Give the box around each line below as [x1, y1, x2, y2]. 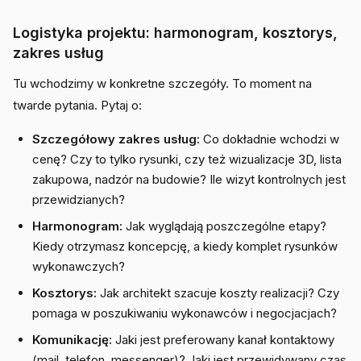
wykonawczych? [32, 259, 125, 274]
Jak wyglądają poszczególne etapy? [122, 218, 326, 234]
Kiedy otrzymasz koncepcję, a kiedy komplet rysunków [32, 239, 338, 254]
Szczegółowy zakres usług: [32, 131, 200, 147]
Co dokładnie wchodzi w [200, 131, 339, 147]
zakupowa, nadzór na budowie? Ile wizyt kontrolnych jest [32, 172, 346, 187]
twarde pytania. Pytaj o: [13, 98, 142, 113]
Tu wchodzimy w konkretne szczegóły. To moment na [13, 76, 312, 91]
